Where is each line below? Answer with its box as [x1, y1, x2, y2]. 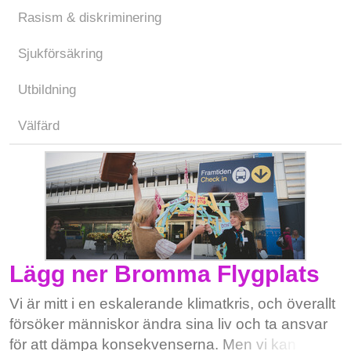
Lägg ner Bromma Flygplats [9, 261, 320, 287]
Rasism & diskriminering [18, 10, 161, 25]
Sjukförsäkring [18, 46, 103, 61]
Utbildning [18, 82, 76, 97]
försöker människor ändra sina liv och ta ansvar [9, 316, 327, 332]
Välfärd [18, 118, 60, 133]
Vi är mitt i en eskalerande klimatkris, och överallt [9, 295, 335, 312]
